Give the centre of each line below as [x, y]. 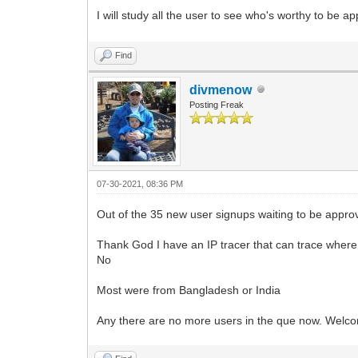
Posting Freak [217, 104]
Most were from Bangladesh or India [189, 290]
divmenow [221, 89]
